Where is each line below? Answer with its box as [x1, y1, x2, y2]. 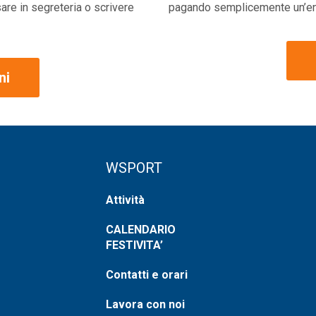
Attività [106, 193, 145, 207]
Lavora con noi [106, 297, 186, 311]
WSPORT [106, 159, 163, 176]
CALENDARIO [106, 222, 176, 236]
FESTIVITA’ [106, 238, 164, 252]
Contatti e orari [106, 267, 188, 281]
